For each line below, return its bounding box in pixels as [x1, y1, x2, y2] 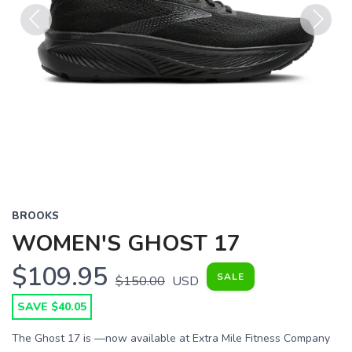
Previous [20, 36, 70, 53]
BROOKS [12, 209, 59, 223]
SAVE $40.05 [17, 299, 86, 314]
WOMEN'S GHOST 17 [12, 229, 240, 258]
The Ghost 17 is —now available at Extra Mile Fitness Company [12, 331, 330, 346]
